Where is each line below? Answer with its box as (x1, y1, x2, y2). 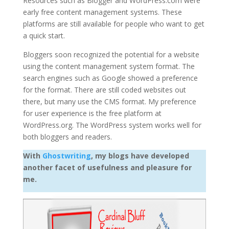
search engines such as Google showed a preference (22, 73, 198, 83)
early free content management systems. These (22, 7, 182, 17)
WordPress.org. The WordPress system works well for (22, 120, 201, 130)
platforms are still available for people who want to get (22, 19, 204, 29)
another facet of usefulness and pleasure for (22, 163, 192, 172)
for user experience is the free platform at (22, 108, 162, 118)
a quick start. (22, 31, 65, 40)
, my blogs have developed (90, 151, 189, 161)
